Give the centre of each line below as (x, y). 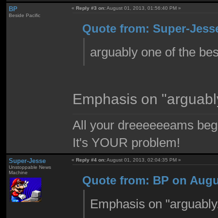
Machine (18, 173)
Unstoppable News (30, 167)
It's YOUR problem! (127, 142)
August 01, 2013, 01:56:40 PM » (144, 8)
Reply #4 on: (91, 160)
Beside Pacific (24, 16)
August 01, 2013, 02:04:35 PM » (144, 160)
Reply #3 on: (91, 8)
